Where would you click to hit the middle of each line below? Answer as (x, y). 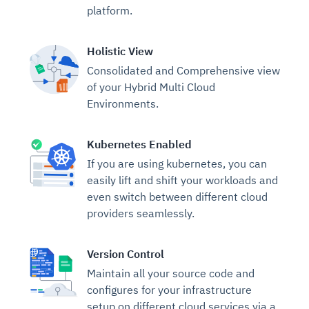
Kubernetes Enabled (139, 143)
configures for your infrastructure (169, 289)
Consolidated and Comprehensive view (183, 70)
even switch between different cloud (177, 196)
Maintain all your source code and (171, 273)
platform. (110, 10)
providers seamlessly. (141, 213)
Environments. (123, 103)
